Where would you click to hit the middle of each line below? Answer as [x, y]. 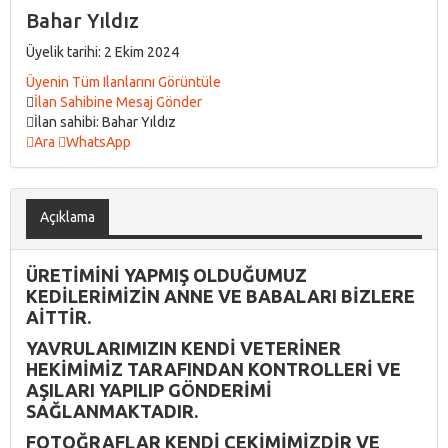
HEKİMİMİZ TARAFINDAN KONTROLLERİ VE [213, 368]
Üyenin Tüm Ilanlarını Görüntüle [123, 81]
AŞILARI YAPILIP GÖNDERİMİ [149, 389]
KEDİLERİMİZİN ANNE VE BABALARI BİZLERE [220, 295]
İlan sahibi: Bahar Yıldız [105, 121]
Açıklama [67, 216]
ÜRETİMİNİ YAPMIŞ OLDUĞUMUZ [166, 274]
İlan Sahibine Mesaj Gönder [118, 101]
